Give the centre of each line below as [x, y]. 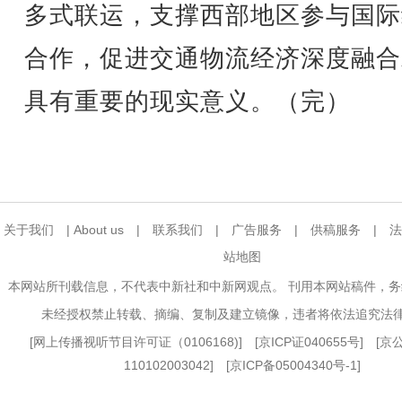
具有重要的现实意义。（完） [188, 101]
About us [99, 230]
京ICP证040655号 [309, 342]
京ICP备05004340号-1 [293, 365]
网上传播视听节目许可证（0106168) [136, 342]
